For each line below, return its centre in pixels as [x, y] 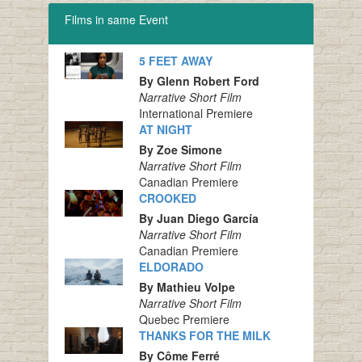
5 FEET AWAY [175, 61]
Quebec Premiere [184, 320]
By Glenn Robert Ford [199, 81]
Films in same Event [116, 20]
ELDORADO [171, 267]
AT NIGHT [165, 130]
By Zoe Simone [180, 150]
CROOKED [167, 198]
